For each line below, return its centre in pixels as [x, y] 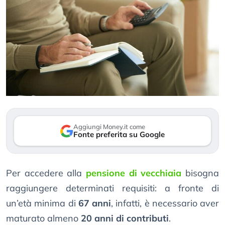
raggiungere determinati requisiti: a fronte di [113, 188]
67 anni [94, 203]
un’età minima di [42, 203]
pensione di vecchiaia [134, 173]
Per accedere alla [46, 173]
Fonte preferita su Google [119, 135]
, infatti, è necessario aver [165, 203]
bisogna [200, 173]
